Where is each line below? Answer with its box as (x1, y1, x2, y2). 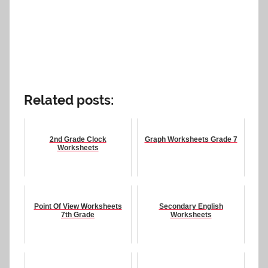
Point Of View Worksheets (33, 202, 122, 211)
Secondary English (159, 202, 223, 211)
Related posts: (24, 92, 114, 108)
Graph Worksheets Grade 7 (144, 135, 237, 144)
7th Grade (61, 211, 95, 220)
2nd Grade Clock (49, 135, 106, 144)
